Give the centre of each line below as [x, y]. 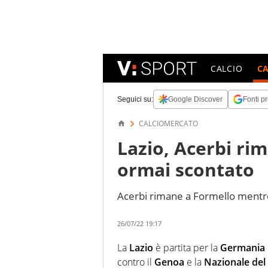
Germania [243, 247]
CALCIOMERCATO [168, 124]
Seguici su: [135, 99]
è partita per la [187, 247]
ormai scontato [186, 170]
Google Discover [195, 99]
